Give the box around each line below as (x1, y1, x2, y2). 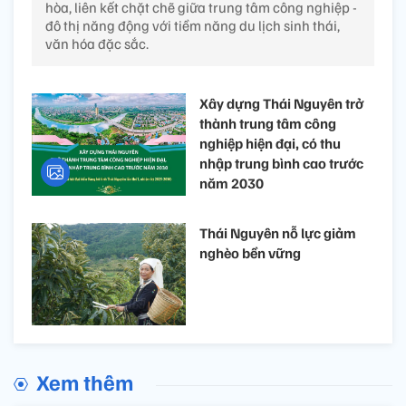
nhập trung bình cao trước (199, 153, 363, 172)
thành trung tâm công (199, 113, 336, 132)
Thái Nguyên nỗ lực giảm (199, 223, 356, 242)
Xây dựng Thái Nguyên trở (199, 93, 363, 112)
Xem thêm (36, 368, 133, 396)
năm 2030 (199, 173, 264, 192)
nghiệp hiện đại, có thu (199, 133, 341, 152)
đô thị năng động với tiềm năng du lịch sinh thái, (45, 15, 340, 34)
